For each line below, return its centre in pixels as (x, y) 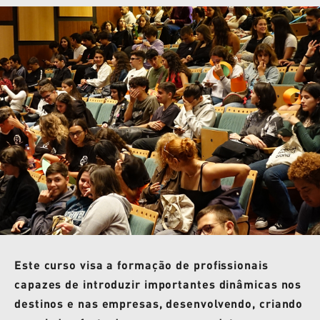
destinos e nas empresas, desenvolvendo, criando (159, 303)
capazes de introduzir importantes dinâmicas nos (158, 284)
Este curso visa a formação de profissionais (141, 265)
